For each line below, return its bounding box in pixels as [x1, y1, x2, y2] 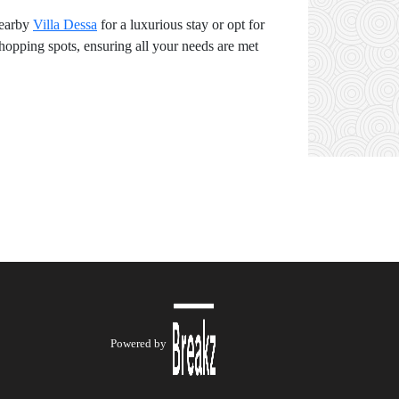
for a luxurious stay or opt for [97, 17, 265, 32]
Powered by [110, 336, 167, 350]
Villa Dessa [33, 17, 97, 32]
